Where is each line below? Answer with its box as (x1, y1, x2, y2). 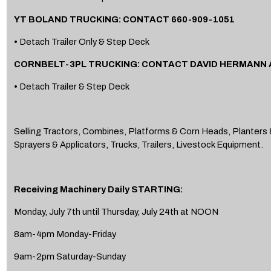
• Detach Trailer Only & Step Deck (13, 36, 149, 47)
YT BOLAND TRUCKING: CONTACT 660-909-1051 (13, 14, 237, 24)
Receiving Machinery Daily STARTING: (13, 184, 183, 194)
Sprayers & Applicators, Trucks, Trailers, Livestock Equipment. (13, 139, 263, 149)
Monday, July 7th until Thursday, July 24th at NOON (13, 206, 218, 217)
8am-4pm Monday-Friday (13, 229, 116, 239)
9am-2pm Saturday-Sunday (13, 251, 126, 261)
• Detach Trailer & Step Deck (13, 81, 129, 91)
